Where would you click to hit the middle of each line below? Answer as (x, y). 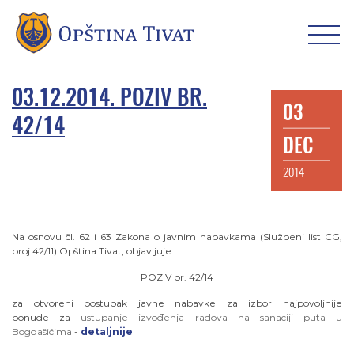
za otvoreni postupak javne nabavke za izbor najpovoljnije (177, 303)
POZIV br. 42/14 (177, 277)
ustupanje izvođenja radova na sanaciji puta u (211, 318)
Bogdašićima (42, 332)
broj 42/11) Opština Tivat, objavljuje (92, 251)
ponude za (47, 318)
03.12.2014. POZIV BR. (109, 97)
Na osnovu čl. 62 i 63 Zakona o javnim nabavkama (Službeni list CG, (177, 237)
